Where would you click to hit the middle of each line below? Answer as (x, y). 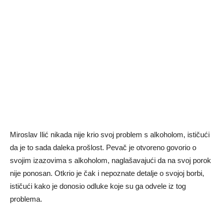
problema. (26, 199)
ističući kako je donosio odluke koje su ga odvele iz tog (98, 186)
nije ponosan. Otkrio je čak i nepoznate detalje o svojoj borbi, (107, 173)
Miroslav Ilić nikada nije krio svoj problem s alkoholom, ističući (110, 135)
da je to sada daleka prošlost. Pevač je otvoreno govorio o (103, 147)
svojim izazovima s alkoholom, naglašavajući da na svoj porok (111, 160)
